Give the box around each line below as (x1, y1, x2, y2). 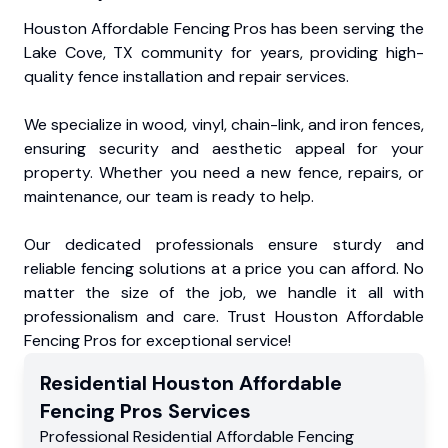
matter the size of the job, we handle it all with (24, 282, 424, 304)
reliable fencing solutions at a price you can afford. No (24, 258, 424, 280)
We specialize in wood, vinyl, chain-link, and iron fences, (24, 114, 424, 136)
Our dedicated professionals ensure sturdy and (24, 234, 424, 256)
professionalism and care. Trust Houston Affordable (24, 306, 424, 328)
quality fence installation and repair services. (24, 66, 349, 88)
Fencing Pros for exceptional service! (24, 330, 291, 352)
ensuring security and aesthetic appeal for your (24, 138, 424, 160)
